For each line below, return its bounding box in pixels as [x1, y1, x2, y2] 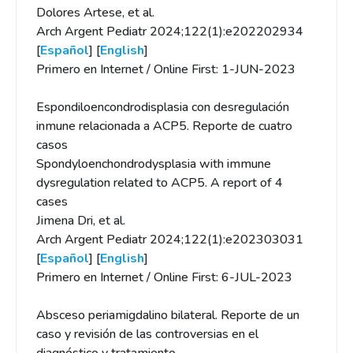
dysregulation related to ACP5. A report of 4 [36, 174, 283, 191]
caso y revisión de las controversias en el [36, 325, 258, 343]
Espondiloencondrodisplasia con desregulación [36, 98, 289, 116]
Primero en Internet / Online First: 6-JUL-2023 [36, 269, 292, 286]
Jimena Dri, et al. [36, 212, 125, 229]
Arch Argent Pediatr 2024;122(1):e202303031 [36, 231, 303, 248]
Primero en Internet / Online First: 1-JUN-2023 [36, 61, 295, 78]
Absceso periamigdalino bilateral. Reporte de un [36, 307, 299, 324]
